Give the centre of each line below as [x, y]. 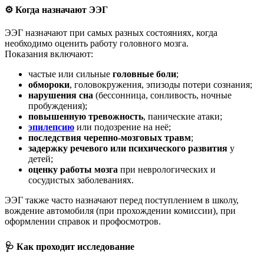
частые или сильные [70, 74]
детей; [41, 159]
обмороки [49, 85]
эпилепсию [51, 127]
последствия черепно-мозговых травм [110, 138]
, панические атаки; [183, 117]
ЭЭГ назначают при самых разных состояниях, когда [111, 33]
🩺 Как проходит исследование [70, 246]
